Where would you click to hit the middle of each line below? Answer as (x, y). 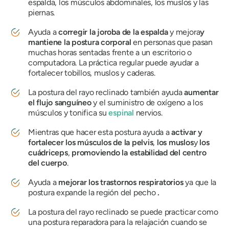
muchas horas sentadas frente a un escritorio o (110, 53)
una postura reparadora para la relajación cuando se (118, 222)
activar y (187, 132)
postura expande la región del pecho (93, 193)
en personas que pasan (172, 42)
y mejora (184, 32)
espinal (121, 113)
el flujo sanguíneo (60, 103)
